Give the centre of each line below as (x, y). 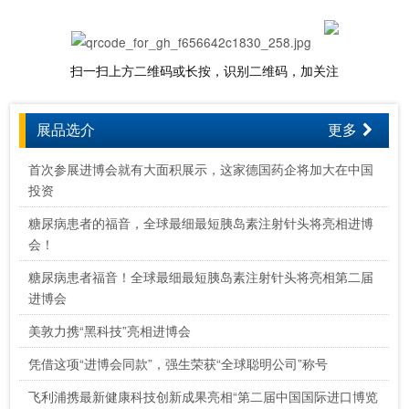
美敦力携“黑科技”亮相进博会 (110, 330)
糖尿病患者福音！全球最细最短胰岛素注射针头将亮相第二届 (201, 276)
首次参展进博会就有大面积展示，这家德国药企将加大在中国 (201, 168)
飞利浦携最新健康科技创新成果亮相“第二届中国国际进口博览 (204, 396)
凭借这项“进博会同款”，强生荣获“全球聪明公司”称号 (178, 363)
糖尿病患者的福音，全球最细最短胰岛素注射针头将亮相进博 (201, 222)
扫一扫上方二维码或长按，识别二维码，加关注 (204, 71)
